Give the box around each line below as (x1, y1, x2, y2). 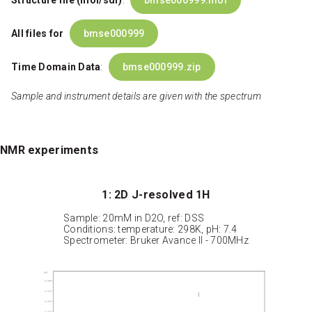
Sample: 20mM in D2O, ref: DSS (63, 212, 205, 224)
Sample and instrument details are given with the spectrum (11, 91, 261, 102)
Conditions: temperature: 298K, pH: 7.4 (63, 223, 237, 235)
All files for (11, 28, 64, 40)
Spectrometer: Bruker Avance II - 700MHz (63, 234, 249, 246)
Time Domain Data (11, 61, 101, 73)
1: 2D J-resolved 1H (102, 187, 210, 201)
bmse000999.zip (122, 61, 201, 73)
